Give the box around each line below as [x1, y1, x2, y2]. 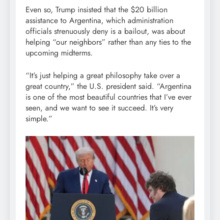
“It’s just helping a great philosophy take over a [26, 69, 180, 81]
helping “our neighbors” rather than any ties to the [26, 36, 191, 48]
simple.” [26, 112, 53, 124]
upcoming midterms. [26, 47, 93, 58]
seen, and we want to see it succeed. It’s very [26, 102, 173, 113]
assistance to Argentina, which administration [26, 14, 173, 26]
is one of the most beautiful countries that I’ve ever [26, 91, 192, 103]
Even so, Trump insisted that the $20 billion [26, 3, 167, 15]
